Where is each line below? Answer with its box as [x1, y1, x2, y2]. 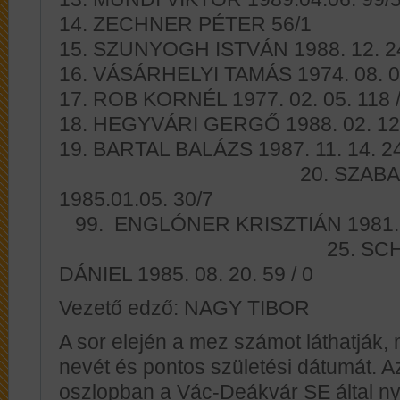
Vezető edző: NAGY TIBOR [59, 297, 315, 320]
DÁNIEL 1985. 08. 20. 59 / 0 [59, 263, 313, 286]
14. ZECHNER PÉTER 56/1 [59, 13, 312, 36]
